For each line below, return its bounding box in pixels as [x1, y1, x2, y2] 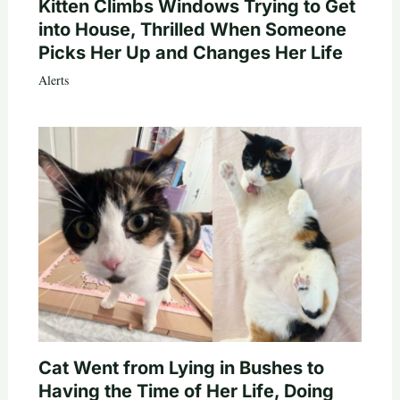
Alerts [37, 71, 69, 88]
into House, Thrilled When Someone [37, 18, 346, 40]
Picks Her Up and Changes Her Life [37, 41, 343, 63]
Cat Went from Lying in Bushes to [37, 357, 324, 379]
